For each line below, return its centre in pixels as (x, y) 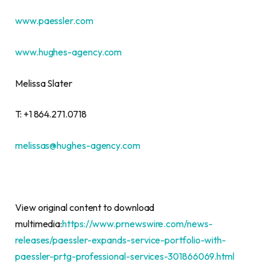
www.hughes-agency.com (69, 52)
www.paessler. (45, 21)
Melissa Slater (44, 83)
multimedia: (39, 223)
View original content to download (85, 207)
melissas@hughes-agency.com (78, 145)
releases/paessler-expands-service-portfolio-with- (121, 240)
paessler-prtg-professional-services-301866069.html (125, 256)
